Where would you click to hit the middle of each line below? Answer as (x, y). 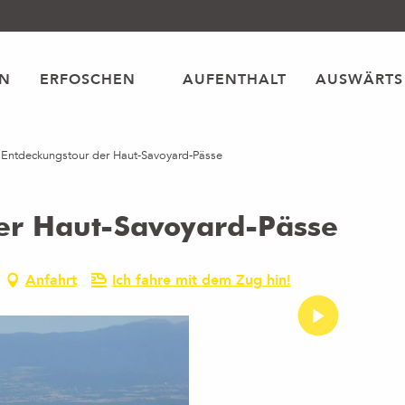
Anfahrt (51, 280)
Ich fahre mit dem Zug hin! (201, 280)
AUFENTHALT (234, 79)
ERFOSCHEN (87, 79)
